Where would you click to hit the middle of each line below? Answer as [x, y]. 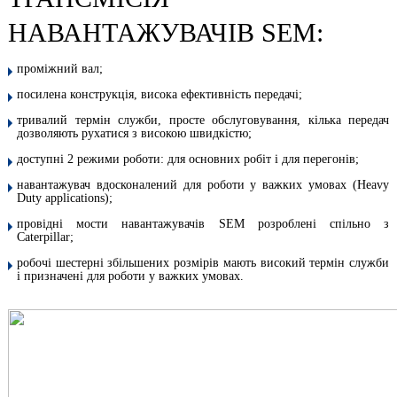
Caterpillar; [45, 237]
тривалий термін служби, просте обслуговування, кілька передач [203, 120]
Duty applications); [65, 198]
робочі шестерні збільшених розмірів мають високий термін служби [203, 263]
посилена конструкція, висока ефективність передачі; [160, 94]
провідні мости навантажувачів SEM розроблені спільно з [203, 224]
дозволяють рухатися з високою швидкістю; [134, 133]
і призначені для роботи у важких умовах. [130, 276]
